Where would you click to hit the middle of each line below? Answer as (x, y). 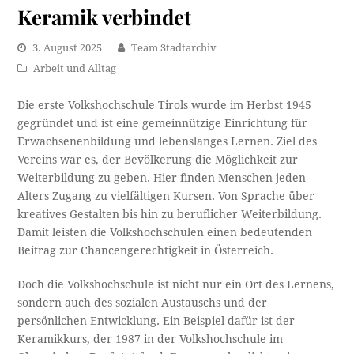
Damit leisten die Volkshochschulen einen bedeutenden (165, 233)
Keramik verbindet (105, 17)
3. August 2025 (68, 48)
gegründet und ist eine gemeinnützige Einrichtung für (163, 124)
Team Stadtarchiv (174, 48)
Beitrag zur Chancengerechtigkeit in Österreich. (146, 251)
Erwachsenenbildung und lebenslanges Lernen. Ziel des (168, 142)
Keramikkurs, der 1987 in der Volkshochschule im (151, 339)
